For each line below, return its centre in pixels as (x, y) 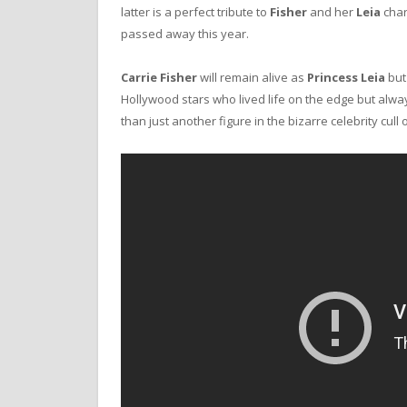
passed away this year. (185, 33)
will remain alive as (252, 77)
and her (332, 11)
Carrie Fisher (159, 77)
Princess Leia (346, 77)
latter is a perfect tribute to (195, 11)
